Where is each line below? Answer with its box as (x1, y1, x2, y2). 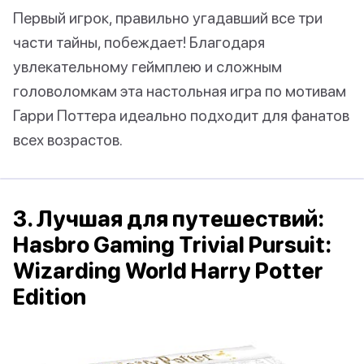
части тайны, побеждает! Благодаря (13, 32, 265, 52)
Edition (13, 284, 86, 310)
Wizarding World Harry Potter (13, 258, 323, 284)
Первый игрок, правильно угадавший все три (13, 8, 323, 28)
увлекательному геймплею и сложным (13, 57, 282, 76)
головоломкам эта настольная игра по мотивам (13, 81, 346, 101)
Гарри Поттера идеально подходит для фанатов (13, 106, 349, 125)
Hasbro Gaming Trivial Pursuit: (13, 232, 331, 258)
